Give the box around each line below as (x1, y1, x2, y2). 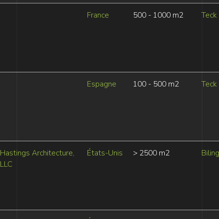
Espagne (87, 79, 116, 89)
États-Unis (87, 148, 123, 158)
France (87, 10, 109, 21)
